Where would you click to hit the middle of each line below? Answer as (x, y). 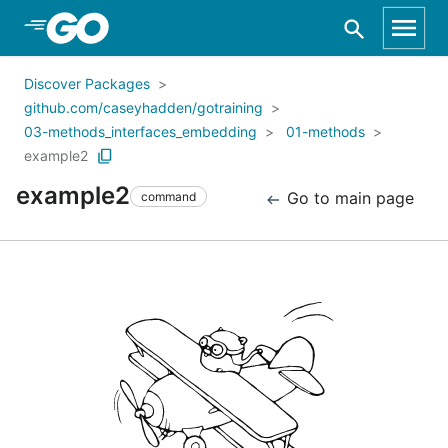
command (168, 196)
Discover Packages (87, 83)
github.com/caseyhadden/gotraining (143, 107)
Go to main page (348, 198)
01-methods (325, 131)
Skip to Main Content (121, 27)
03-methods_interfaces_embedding (140, 131)
